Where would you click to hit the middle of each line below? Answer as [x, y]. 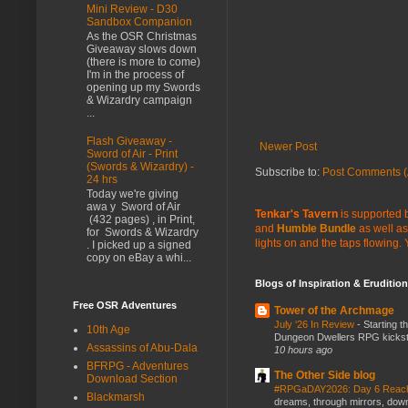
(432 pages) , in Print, [141, 220]
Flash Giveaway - [129, 141]
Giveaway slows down [142, 50]
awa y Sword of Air [133, 207]
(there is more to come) [143, 62]
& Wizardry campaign [139, 101]
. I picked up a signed [139, 245]
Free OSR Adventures [125, 305]
